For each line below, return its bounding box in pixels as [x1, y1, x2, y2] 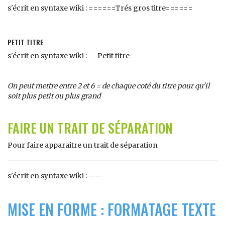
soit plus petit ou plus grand [8, 91, 100, 100]
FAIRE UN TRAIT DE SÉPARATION [8, 118, 173, 138]
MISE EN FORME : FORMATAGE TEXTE [8, 198, 216, 220]
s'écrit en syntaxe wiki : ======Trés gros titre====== [8, 4, 193, 13]
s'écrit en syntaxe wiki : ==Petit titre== [8, 51, 139, 60]
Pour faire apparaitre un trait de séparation [8, 141, 158, 150]
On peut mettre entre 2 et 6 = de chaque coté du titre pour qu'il [8, 81, 209, 90]
